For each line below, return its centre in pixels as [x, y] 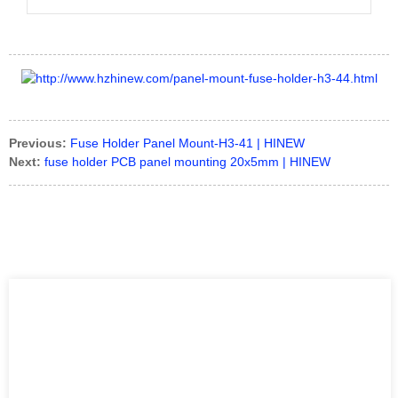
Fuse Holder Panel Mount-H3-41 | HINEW [187, 143]
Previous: [38, 143]
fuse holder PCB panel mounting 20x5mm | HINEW [187, 161]
